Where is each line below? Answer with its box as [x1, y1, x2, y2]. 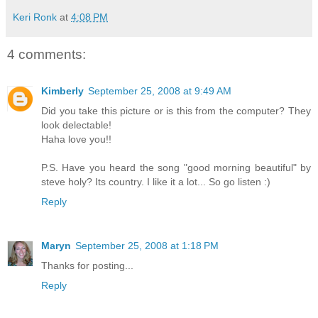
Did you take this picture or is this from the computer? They [41, 105, 311, 117]
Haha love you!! [41, 133, 111, 146]
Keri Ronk [13, 11, 57, 23]
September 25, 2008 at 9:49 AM [88, 85, 231, 97]
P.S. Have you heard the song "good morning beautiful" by [41, 162, 311, 174]
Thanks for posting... [41, 260, 133, 272]
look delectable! [41, 119, 111, 131]
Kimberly [41, 85, 84, 97]
